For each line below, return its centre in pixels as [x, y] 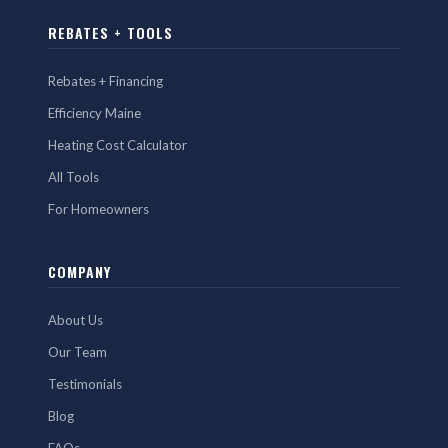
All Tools [73, 176]
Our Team [77, 351]
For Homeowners [98, 208]
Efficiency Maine [94, 112]
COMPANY [79, 271]
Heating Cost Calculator [117, 144]
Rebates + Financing [105, 80]
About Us [75, 319]
